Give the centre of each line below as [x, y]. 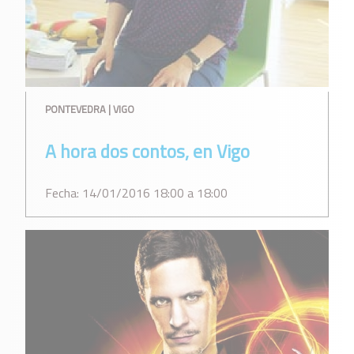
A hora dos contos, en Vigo [147, 152]
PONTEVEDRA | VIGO [90, 109]
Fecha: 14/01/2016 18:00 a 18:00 [136, 192]
